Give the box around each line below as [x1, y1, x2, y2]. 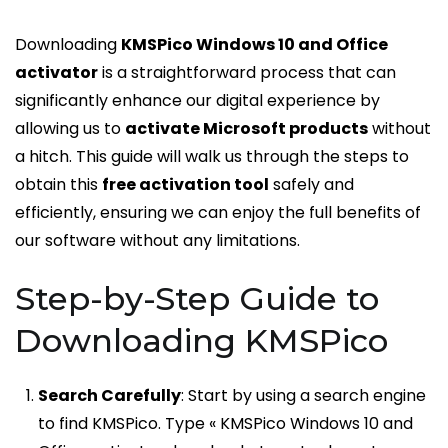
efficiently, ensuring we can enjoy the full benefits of [15, 201, 421, 225]
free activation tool [102, 173, 269, 197]
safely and [269, 173, 354, 197]
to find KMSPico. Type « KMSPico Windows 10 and [38, 411, 414, 435]
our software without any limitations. [15, 229, 300, 253]
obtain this [15, 173, 102, 197]
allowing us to [15, 117, 125, 141]
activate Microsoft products [125, 117, 368, 141]
